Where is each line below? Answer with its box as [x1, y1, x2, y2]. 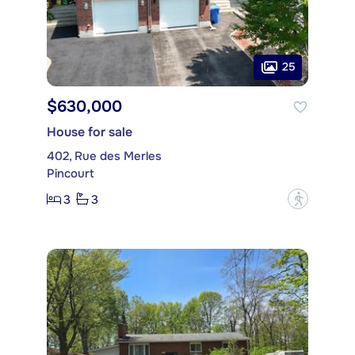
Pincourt [47, 166, 94, 182]
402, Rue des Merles [47, 148, 162, 165]
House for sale [47, 124, 132, 141]
